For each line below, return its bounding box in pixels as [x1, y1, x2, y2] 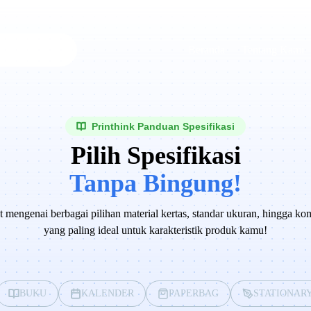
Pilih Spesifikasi [70, 142, 241, 169]
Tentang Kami [242, 44, 304, 56]
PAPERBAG [168, 288, 219, 299]
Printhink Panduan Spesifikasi [92, 121, 235, 132]
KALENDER [81, 288, 134, 299]
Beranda [188, 44, 225, 56]
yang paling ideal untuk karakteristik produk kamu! [44, 224, 267, 236]
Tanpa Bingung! [69, 169, 242, 197]
